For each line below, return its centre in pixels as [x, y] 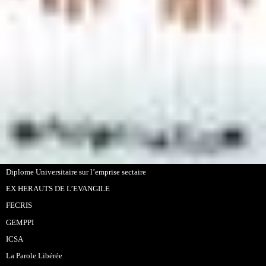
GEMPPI [20, 222]
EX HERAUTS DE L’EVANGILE [58, 189]
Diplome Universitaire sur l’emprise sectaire [76, 172]
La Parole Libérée [34, 256]
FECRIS [19, 206]
